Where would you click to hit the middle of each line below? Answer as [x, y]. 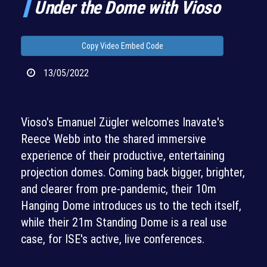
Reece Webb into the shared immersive [114, 139]
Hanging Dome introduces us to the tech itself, [131, 206]
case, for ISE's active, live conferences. [113, 239]
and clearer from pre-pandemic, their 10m [119, 189]
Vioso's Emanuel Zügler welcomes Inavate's [122, 122]
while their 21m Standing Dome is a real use [124, 222]
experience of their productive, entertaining [123, 156]
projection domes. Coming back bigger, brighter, [133, 172]
